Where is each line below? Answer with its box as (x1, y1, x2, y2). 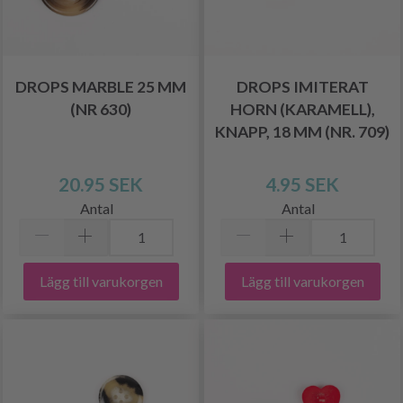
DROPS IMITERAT (236, 76, 369, 96)
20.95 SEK (58, 172, 143, 195)
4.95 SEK (265, 172, 339, 195)
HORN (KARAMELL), (229, 99, 375, 119)
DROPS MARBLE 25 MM (15, 76, 186, 96)
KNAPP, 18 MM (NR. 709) (215, 121, 390, 141)
